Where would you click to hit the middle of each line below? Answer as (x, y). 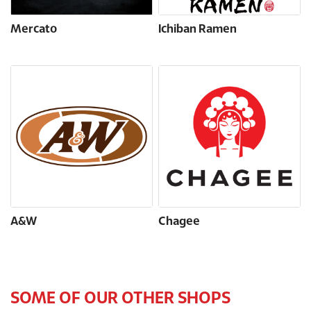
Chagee (179, 222)
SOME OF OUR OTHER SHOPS (120, 299)
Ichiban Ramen (197, 30)
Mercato (34, 30)
